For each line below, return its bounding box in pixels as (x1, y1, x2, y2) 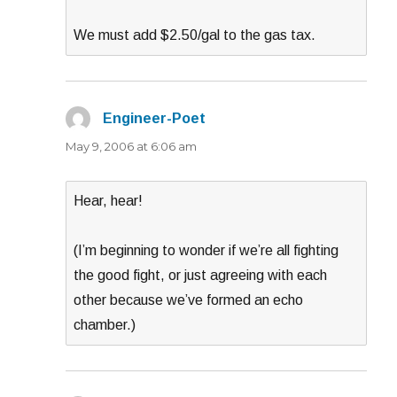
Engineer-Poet (103, 110, 206, 126)
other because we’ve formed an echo (74, 292, 304, 307)
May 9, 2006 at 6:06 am (66, 138, 198, 153)
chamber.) (74, 316, 136, 332)
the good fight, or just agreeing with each (74, 267, 328, 283)
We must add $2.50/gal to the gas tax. (74, 27, 316, 43)
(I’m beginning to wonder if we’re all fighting (74, 242, 339, 258)
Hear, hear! (74, 192, 144, 208)
